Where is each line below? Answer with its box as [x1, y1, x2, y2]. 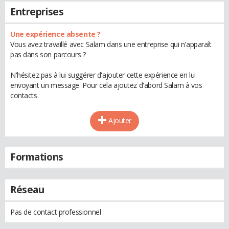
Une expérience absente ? [10, 29, 101, 39]
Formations [10, 150, 63, 164]
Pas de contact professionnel [10, 207, 101, 217]
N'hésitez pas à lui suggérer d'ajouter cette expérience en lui [10, 70, 196, 80]
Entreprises [10, 5, 64, 18]
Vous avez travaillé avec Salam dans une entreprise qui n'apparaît [10, 39, 212, 49]
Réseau [10, 183, 44, 196]
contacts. [10, 90, 39, 100]
